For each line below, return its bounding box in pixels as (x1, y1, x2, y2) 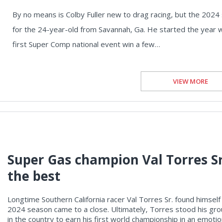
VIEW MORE (172, 77, 208, 86)
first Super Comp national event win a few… (12, 39, 160, 50)
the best (7, 167, 60, 185)
